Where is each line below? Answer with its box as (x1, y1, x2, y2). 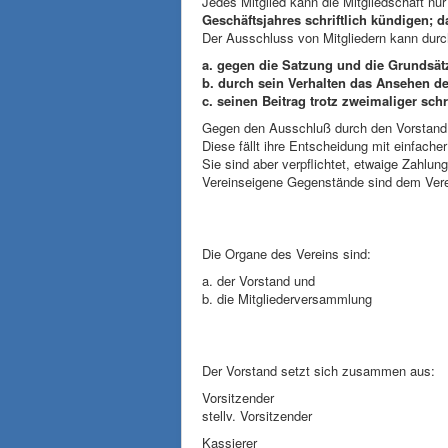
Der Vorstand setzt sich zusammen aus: (202, 361, 435, 380)
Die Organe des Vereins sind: (202, 244, 371, 263)
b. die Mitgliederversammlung (202, 289, 372, 308)
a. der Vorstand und (202, 271, 315, 290)
